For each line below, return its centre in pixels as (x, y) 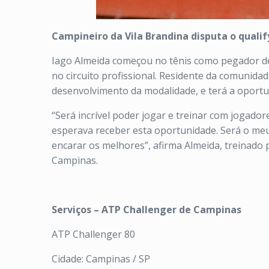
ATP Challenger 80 (93, 234)
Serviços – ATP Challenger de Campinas (147, 210)
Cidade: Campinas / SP (101, 259)
